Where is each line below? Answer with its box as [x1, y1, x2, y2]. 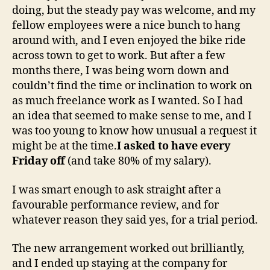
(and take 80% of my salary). [65, 154, 212, 169]
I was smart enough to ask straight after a [12, 183, 221, 197]
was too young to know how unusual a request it [12, 124, 257, 139]
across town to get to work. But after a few [12, 49, 225, 63]
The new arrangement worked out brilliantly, [12, 242, 245, 256]
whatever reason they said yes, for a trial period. [12, 213, 258, 227]
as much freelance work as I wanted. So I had [12, 94, 243, 108]
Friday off [12, 154, 65, 169]
